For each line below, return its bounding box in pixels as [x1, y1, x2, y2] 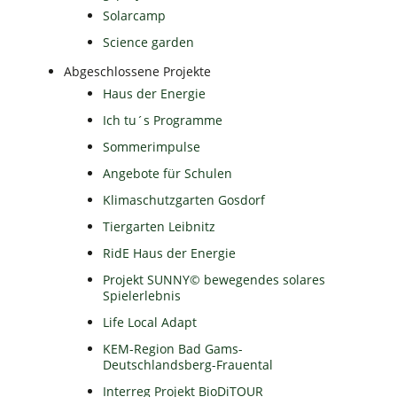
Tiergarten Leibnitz [103, 218, 216, 236]
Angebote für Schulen [103, 165, 233, 183]
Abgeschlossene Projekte [64, 63, 212, 81]
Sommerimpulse [103, 138, 201, 156]
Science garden [103, 34, 195, 51]
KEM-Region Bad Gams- [103, 340, 244, 358]
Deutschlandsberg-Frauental [103, 356, 274, 374]
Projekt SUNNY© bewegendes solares [103, 271, 326, 289]
